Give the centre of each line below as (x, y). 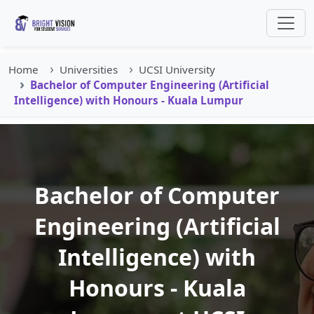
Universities (89, 69)
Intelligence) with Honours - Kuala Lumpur (129, 100)
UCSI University (177, 69)
